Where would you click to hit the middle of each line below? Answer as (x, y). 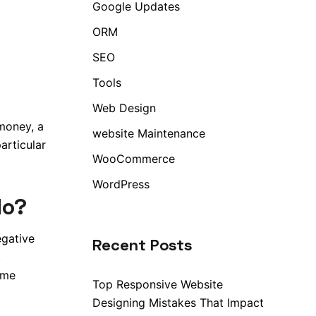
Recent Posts (142, 244)
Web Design (124, 108)
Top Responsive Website (158, 284)
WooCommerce (134, 159)
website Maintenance (149, 133)
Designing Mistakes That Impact (178, 303)
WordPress (121, 184)
